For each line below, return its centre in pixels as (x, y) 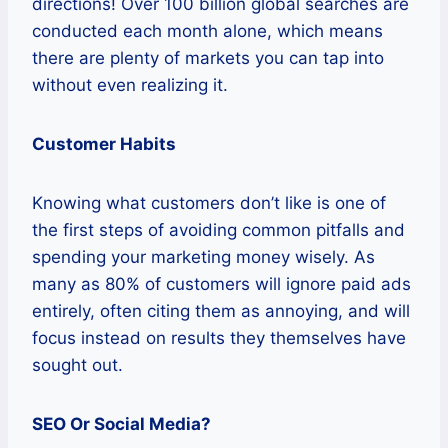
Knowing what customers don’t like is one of (209, 202)
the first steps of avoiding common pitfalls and (218, 229)
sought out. (77, 364)
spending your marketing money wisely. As (203, 256)
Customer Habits (104, 143)
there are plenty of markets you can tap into (208, 57)
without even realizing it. (130, 84)
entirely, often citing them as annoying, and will (221, 310)
